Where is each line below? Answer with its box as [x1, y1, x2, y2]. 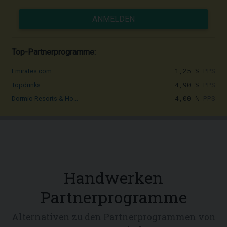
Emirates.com [12, 67, 52, 75]
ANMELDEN [92, 14, 135, 24]
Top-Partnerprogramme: [12, 47, 96, 57]
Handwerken [64, 167, 163, 188]
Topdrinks [12, 81, 41, 89]
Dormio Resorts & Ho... [12, 95, 78, 102]
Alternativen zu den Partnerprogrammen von [11, 211, 216, 223]
